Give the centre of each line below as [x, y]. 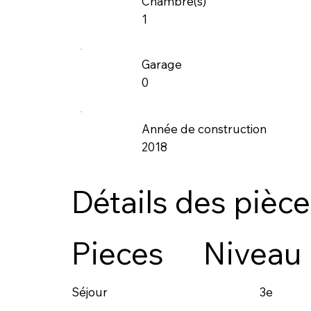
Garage [162, 65]
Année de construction [204, 129]
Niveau [252, 253]
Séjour [89, 292]
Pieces [117, 253]
